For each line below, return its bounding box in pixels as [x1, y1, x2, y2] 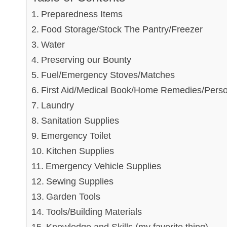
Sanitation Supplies [41, 116, 119, 126]
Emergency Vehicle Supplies [45, 161, 161, 172]
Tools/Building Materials [46, 207, 142, 217]
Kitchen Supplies [46, 146, 114, 157]
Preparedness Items [41, 9, 123, 20]
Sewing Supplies [46, 176, 113, 187]
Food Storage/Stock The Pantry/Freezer [41, 24, 203, 35]
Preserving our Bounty [41, 55, 131, 65]
